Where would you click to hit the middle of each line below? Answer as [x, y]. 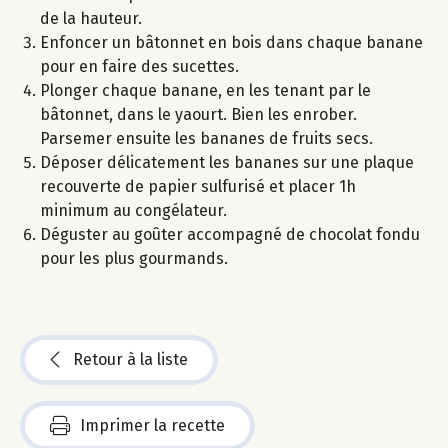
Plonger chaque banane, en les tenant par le [205, 91]
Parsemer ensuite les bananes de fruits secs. [206, 139]
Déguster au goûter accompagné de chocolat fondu [230, 235]
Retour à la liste [130, 360]
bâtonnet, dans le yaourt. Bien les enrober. [198, 115]
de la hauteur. [91, 19]
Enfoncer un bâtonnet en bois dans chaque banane [231, 43]
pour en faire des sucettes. [139, 67]
